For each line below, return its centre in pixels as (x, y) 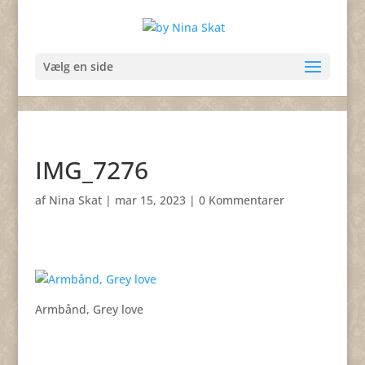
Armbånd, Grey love (89, 309)
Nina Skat (75, 200)
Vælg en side (78, 66)
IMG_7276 (91, 170)
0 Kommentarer (241, 200)
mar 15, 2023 (150, 200)
